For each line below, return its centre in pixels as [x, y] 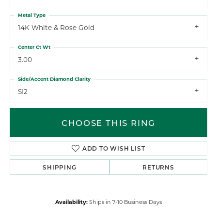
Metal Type [32, 15]
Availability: [71, 202]
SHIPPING [60, 167]
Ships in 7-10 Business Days [125, 202]
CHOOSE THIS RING [108, 123]
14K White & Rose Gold [56, 27]
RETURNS [158, 167]
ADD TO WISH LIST [114, 148]
